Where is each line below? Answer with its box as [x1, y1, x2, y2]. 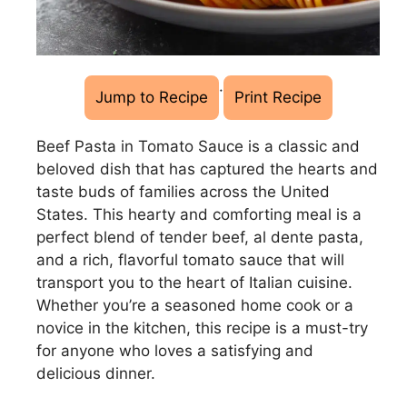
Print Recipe [233, 87, 322, 106]
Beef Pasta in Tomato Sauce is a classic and [36, 136, 360, 155]
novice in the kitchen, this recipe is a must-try [36, 318, 368, 337]
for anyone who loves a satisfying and [36, 341, 313, 360]
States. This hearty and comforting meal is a [36, 204, 362, 223]
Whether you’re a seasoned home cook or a [36, 295, 353, 314]
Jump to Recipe [94, 87, 208, 106]
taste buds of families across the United [36, 182, 330, 201]
